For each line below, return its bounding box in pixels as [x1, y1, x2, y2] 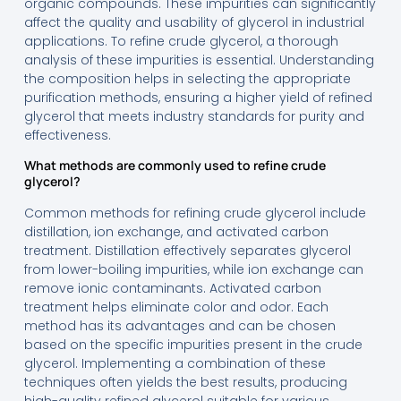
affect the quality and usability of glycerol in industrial [23, 13, 364, 31]
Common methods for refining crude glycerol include [23, 204, 366, 223]
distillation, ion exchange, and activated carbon [23, 223, 328, 242]
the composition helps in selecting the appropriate [23, 69, 351, 88]
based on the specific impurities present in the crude [23, 336, 363, 354]
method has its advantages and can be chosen [23, 317, 336, 336]
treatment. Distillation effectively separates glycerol [23, 242, 351, 260]
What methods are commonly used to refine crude [23, 157, 326, 175]
